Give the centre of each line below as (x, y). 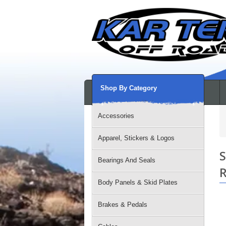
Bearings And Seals (127, 160)
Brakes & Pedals (123, 205)
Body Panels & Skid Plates (138, 182)
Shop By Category (129, 88)
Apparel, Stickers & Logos (136, 138)
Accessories (116, 116)
